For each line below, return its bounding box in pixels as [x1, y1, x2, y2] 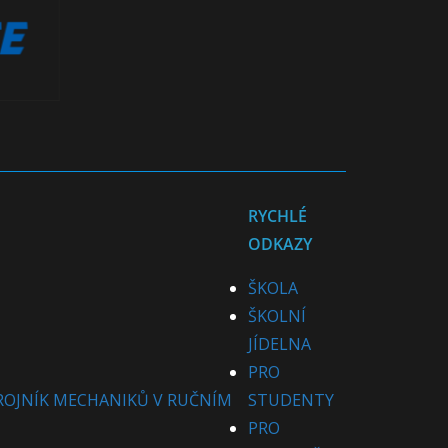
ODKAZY [247, 233, 312, 255]
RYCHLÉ [247, 205, 307, 227]
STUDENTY [247, 389, 334, 411]
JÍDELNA [247, 333, 311, 355]
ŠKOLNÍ [247, 305, 306, 327]
